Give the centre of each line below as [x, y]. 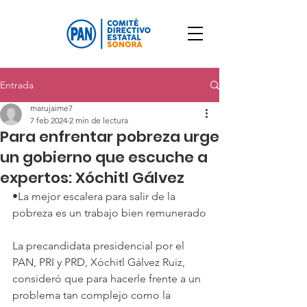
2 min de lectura [99, 120]
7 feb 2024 [49, 120]
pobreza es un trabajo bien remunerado [109, 213]
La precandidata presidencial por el [100, 246]
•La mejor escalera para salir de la [95, 196]
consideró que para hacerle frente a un [108, 279]
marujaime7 [51, 108]
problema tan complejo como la [93, 295]
